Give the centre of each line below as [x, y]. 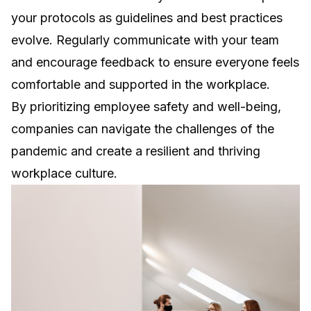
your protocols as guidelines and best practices [147, 18]
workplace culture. [64, 174]
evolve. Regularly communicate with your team [145, 40]
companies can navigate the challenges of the [143, 129]
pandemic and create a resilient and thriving [136, 151]
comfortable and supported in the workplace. [141, 85]
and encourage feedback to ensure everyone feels [155, 62]
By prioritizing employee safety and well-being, [146, 107]
